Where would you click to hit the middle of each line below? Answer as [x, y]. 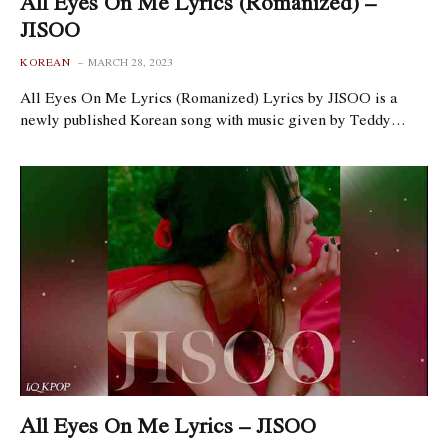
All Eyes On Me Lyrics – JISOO [168, 424]
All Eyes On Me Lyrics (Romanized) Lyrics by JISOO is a [208, 97]
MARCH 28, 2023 [130, 62]
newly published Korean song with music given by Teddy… [213, 119]
